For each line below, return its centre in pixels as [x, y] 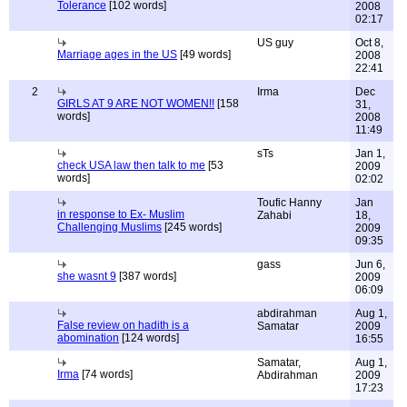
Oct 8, [369, 43]
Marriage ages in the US [117, 55]
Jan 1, [370, 154]
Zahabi [274, 215]
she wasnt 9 [87, 276]
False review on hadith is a [123, 325]
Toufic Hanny [289, 203]
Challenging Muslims [109, 227]
